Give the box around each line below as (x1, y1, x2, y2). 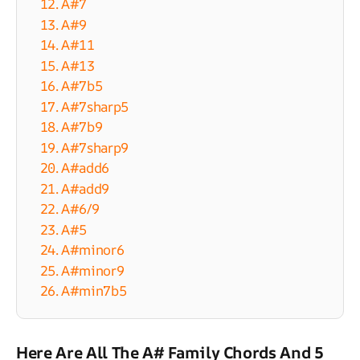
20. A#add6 (39, 158, 110, 178)
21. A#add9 (39, 178, 110, 198)
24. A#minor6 (39, 240, 125, 260)
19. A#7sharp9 (39, 137, 129, 157)
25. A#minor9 (39, 260, 125, 280)
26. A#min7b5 (39, 281, 127, 301)
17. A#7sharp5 (39, 96, 129, 116)
